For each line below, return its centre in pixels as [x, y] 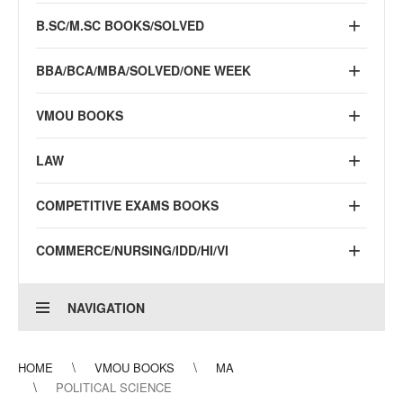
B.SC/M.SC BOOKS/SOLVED [120, 25]
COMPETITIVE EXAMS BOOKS [127, 205]
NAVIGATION [106, 308]
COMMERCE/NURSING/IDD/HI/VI [132, 250]
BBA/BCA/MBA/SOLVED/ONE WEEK [143, 70]
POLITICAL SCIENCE [114, 387]
